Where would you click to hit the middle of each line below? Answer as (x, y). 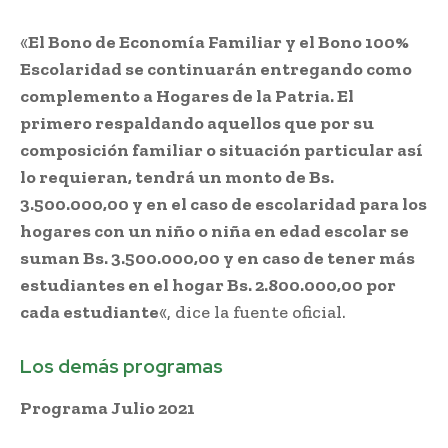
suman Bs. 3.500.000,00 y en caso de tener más (217, 257)
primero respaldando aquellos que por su (197, 122)
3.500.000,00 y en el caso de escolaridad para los (223, 203)
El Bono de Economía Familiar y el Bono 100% (218, 41)
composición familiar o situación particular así (221, 149)
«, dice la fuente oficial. (252, 311)
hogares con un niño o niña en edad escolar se (214, 230)
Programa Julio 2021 (107, 407)
